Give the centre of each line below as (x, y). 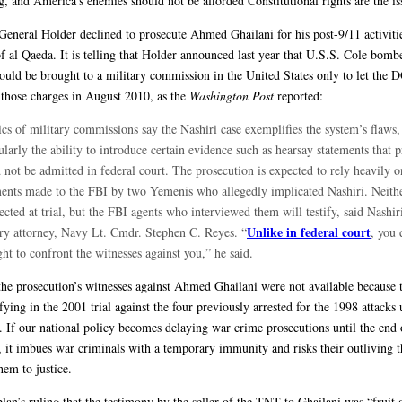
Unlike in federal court (309, 232)
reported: (298, 95)
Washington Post (232, 95)
